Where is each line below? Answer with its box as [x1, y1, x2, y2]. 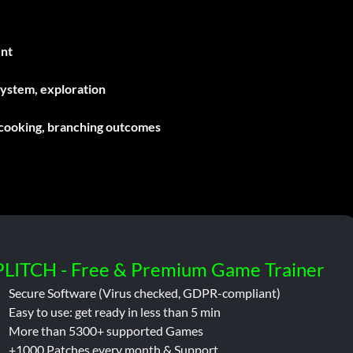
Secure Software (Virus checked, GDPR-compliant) [8, 284, 281, 300]
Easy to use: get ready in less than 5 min [8, 303, 221, 319]
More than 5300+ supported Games [8, 322, 203, 338]
